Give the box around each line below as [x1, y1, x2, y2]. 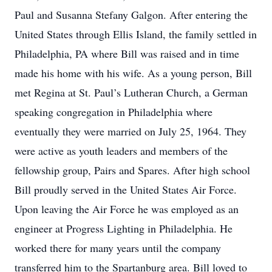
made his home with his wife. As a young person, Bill [15, 66, 252, 80]
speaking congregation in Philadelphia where [15, 104, 212, 119]
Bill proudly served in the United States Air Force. [15, 182, 237, 197]
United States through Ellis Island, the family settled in [15, 27, 257, 41]
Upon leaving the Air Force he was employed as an [15, 202, 239, 216]
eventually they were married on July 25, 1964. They [15, 124, 246, 138]
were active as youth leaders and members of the [15, 143, 228, 158]
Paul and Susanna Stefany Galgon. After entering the [15, 7, 248, 22]
